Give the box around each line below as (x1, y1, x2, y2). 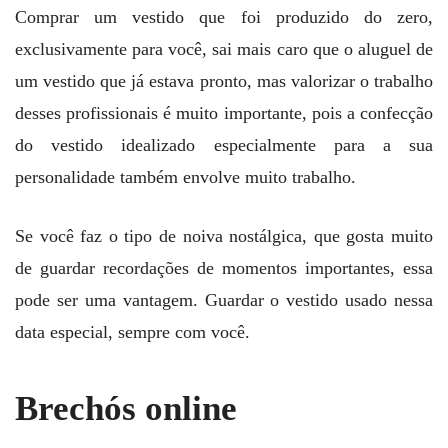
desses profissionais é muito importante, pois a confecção (15, 103, 433, 124)
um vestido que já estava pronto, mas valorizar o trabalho (15, 71, 433, 92)
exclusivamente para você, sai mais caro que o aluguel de (15, 39, 433, 60)
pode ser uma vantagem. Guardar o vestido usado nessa (15, 290, 433, 311)
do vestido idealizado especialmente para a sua (15, 135, 433, 156)
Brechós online (15, 389, 237, 429)
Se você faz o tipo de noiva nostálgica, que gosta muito (15, 226, 433, 247)
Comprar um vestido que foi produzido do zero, (15, 7, 433, 28)
